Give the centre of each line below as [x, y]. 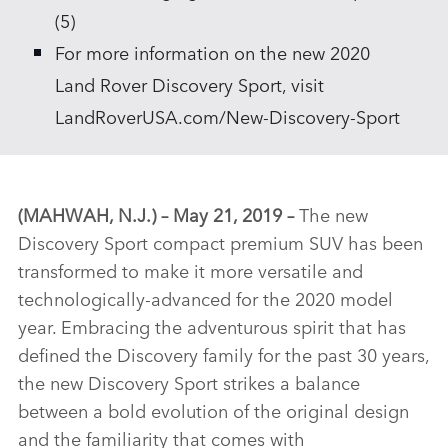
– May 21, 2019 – [230, 214]
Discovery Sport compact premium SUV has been [220, 242]
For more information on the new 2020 [213, 51]
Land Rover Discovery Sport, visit [190, 83]
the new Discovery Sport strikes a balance [189, 382]
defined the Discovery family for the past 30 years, [223, 354]
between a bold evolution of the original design [213, 410]
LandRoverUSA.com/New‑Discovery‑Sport [228, 115]
